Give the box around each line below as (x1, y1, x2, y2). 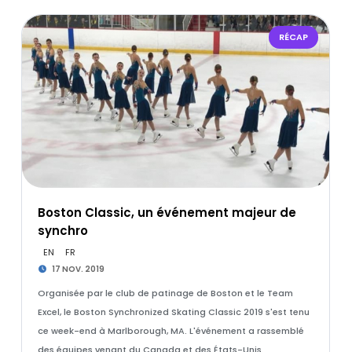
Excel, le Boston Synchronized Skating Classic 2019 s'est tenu (37, 306, 310, 318)
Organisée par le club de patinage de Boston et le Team (37, 287, 293, 299)
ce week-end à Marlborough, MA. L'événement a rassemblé (37, 324, 304, 337)
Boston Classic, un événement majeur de (37, 204, 296, 221)
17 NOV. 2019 (50, 263, 105, 275)
